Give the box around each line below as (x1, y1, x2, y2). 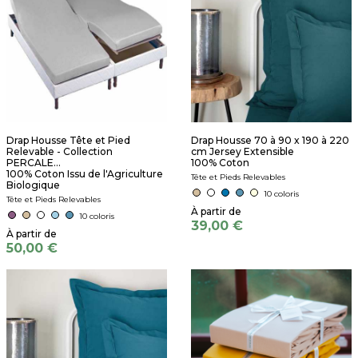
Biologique (6, 179, 60, 191)
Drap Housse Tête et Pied (6, 134, 130, 146)
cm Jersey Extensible (191, 145, 294, 157)
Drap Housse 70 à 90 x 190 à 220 (191, 134, 349, 146)
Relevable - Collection (6, 145, 113, 157)
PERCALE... (6, 157, 61, 169)
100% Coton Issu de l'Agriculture (6, 168, 163, 180)
